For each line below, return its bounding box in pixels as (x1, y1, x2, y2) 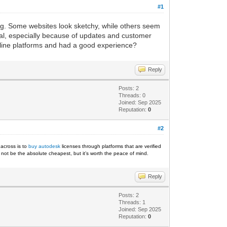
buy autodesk (28, 143, 61, 149)
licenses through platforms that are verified (60, 143, 162, 149)
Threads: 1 (119, 199, 146, 205)
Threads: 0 (119, 92, 146, 98)
